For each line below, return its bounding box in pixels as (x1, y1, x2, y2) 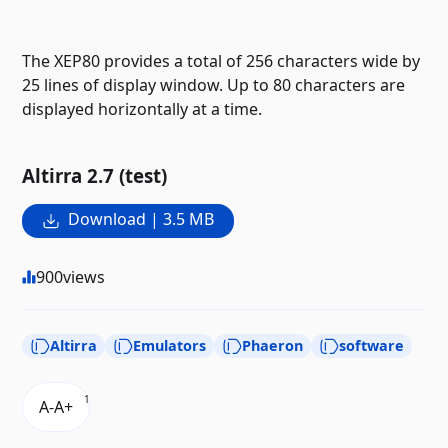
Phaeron (242, 335, 304, 355)
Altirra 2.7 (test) (22, 162, 168, 188)
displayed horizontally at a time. (22, 98, 263, 121)
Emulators (133, 335, 207, 355)
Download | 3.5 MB (67, 207, 214, 230)
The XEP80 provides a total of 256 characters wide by (22, 50, 421, 73)
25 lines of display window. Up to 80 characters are (22, 74, 406, 97)
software (339, 335, 405, 355)
